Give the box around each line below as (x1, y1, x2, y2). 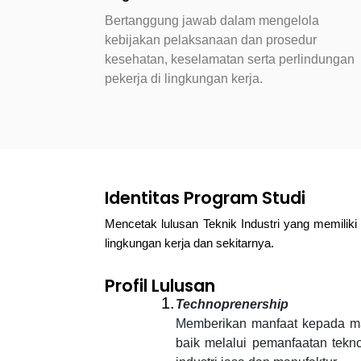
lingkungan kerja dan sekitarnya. (105, 236, 274, 251)
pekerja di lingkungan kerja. (105, 71, 263, 85)
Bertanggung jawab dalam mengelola (105, 13, 319, 27)
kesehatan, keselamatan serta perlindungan (105, 52, 355, 66)
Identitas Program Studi (105, 186, 305, 210)
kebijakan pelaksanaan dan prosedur (105, 32, 317, 47)
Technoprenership (176, 297, 288, 312)
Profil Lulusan (105, 274, 215, 298)
